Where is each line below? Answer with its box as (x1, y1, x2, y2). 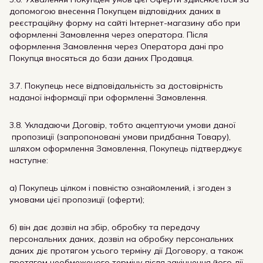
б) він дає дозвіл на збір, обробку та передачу (9, 222, 200, 232)
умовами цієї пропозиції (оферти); (9, 194, 144, 205)
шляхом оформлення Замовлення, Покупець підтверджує (9, 143, 242, 154)
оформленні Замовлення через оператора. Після (9, 29, 208, 40)
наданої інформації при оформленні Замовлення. (9, 92, 207, 103)
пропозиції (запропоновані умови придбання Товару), (9, 131, 231, 142)
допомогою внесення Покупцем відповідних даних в (9, 6, 221, 16)
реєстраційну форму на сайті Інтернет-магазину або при (9, 18, 240, 28)
